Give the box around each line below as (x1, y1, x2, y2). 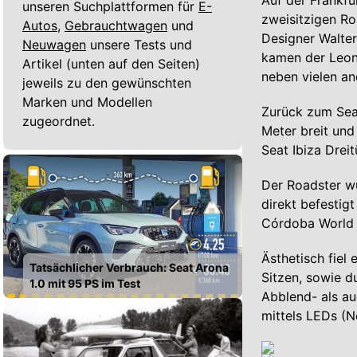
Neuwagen (22, 36, 86, 53)
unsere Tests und (90, 36, 192, 53)
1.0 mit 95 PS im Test (29, 276, 140, 290)
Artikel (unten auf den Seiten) (22, 55, 200, 72)
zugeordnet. (22, 112, 95, 129)
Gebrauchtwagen (65, 17, 167, 33)
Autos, (22, 17, 61, 33)
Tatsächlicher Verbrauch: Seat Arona (29, 260, 229, 274)
